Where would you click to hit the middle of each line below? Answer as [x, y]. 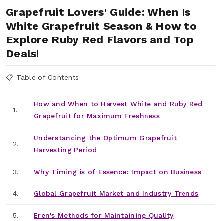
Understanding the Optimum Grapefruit [105, 137]
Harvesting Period [65, 150]
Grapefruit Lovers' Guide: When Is [98, 12]
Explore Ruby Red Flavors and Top [100, 39]
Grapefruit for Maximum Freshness [97, 116]
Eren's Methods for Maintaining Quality [104, 215]
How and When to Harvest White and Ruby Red [118, 103]
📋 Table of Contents [43, 77]
